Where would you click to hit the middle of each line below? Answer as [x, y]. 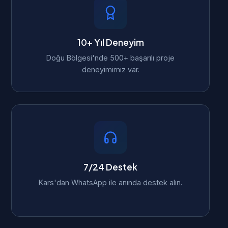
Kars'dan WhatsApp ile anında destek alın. [110, 182]
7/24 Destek [110, 167]
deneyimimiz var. [110, 69]
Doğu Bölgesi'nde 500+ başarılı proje [110, 58]
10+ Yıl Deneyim [110, 42]
